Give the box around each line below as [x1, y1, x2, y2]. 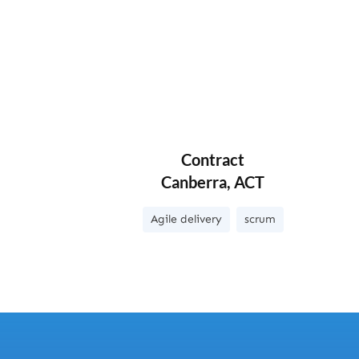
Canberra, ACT [161, 172, 265, 192]
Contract [181, 150, 245, 170]
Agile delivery [150, 212, 222, 227]
